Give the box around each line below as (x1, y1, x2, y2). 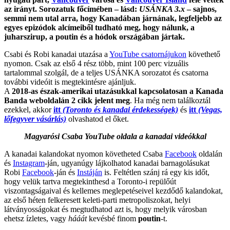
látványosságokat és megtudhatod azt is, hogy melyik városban (4, 204, 207, 214)
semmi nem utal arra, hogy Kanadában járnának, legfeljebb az (4, 13, 222, 23)
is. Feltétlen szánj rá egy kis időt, (102, 167, 209, 177)
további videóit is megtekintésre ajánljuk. (4, 77, 136, 86)
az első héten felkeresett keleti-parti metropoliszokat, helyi (4, 195, 190, 204)
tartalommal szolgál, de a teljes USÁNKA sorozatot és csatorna (4, 68, 208, 77)
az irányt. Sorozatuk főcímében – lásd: (4, 4, 139, 13)
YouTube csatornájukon (109, 49, 186, 59)
